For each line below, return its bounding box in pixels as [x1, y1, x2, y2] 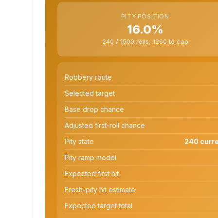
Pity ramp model [65, 153, 116, 162]
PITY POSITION [121, 13, 169, 20]
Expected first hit [65, 169, 119, 178]
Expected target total [65, 201, 132, 210]
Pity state [65, 137, 94, 145]
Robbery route [65, 73, 112, 81]
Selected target [65, 89, 115, 97]
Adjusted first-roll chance [65, 121, 145, 129]
